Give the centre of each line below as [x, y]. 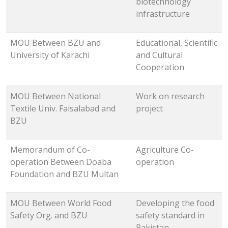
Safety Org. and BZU [49, 216]
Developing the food [175, 203]
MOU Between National [55, 96]
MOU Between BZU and [55, 43]
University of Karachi [50, 55]
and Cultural [159, 55]
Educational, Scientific [177, 43]
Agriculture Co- [165, 150]
